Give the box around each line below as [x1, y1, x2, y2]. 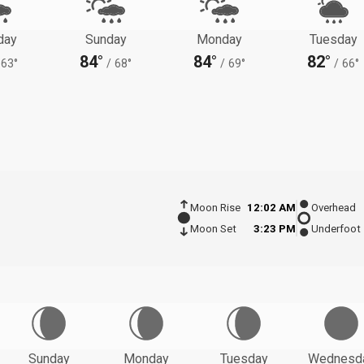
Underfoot [311, 223, 361, 236]
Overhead [311, 201, 356, 214]
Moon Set [189, 223, 236, 236]
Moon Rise [189, 201, 240, 214]
